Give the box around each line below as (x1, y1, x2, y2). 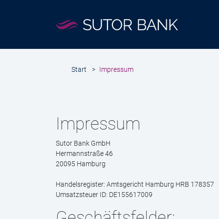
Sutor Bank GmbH (56, 139, 110, 147)
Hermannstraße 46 (56, 150, 113, 157)
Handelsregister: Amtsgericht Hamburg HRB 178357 (56, 180, 214, 188)
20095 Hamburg (56, 160, 106, 168)
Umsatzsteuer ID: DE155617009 (56, 191, 153, 198)
